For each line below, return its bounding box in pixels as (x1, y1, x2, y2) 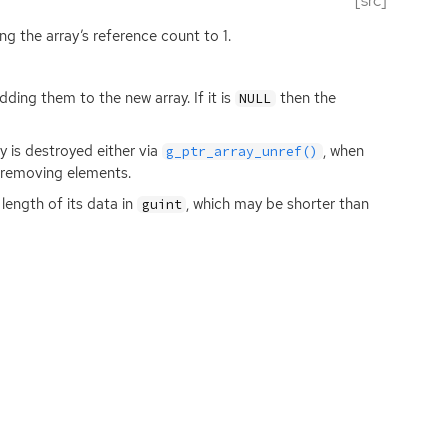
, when (323, 141, 365, 162)
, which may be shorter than (186, 194, 370, 215)
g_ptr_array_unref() (166, 143, 319, 161)
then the (276, 87, 337, 108)
